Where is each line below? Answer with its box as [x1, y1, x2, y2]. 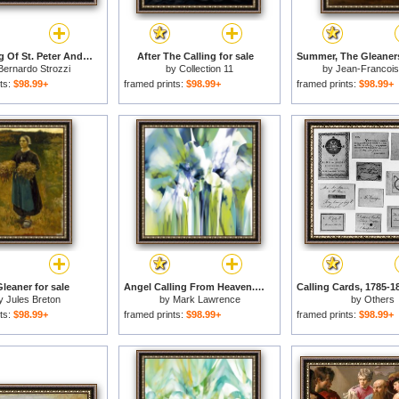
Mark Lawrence [172, 294, 240, 305]
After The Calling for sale [136, 51, 254, 61]
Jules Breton [6, 294, 61, 305]
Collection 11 [179, 63, 233, 74]
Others [363, 294, 395, 305]
